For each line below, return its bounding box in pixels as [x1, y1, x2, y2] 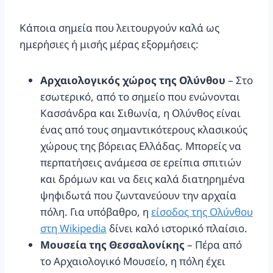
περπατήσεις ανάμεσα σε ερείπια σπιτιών [40, 155, 241, 169]
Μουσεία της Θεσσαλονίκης [40, 237, 185, 252]
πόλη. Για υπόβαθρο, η [40, 204, 151, 219]
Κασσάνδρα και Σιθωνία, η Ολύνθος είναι [40, 105, 241, 120]
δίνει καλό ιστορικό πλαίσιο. [107, 221, 247, 235]
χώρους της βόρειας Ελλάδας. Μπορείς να [40, 138, 241, 153]
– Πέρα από [185, 237, 242, 252]
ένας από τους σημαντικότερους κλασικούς [40, 122, 247, 136]
